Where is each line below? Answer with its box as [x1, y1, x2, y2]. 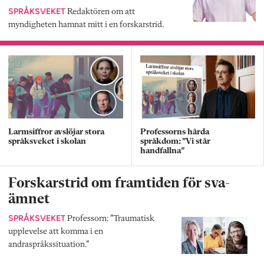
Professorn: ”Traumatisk [65, 214, 154, 224]
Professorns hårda [140, 128, 209, 137]
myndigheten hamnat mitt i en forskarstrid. [8, 20, 164, 29]
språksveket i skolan [8, 137, 86, 147]
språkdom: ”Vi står [140, 137, 210, 147]
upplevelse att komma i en [8, 227, 103, 237]
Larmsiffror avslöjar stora [8, 128, 104, 137]
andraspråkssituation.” [8, 240, 89, 250]
